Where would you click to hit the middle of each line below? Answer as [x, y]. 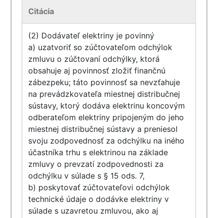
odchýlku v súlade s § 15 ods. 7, [87, 176]
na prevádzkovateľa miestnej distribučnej [104, 94]
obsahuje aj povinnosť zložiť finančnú [97, 71]
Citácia [41, 11]
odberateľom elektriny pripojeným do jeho [106, 117]
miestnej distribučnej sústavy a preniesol [103, 129]
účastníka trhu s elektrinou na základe [98, 152]
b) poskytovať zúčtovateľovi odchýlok [99, 187]
